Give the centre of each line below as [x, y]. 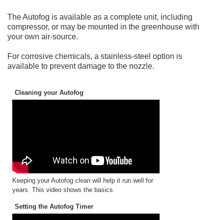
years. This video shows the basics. [64, 190]
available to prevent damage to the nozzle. [81, 66]
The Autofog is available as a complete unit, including [100, 17]
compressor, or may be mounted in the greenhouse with [103, 27]
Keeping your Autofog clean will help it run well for [83, 180]
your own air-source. [43, 37]
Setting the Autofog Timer [54, 206]
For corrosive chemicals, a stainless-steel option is [95, 56]
